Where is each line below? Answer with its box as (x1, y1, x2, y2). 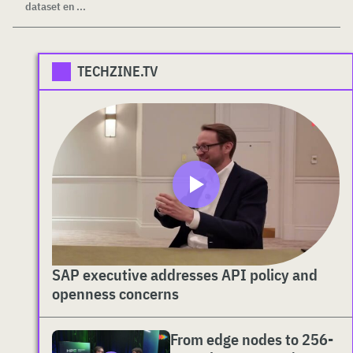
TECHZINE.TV (77, 62, 158, 81)
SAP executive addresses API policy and (52, 263, 318, 285)
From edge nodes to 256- (170, 328, 333, 350)
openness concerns (52, 282, 179, 304)
